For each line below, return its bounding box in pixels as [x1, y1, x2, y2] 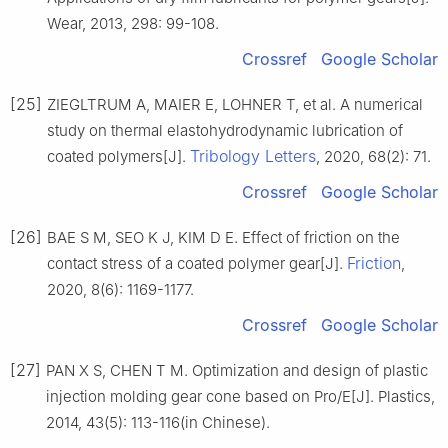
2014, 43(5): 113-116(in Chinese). [46, 412, 270, 432]
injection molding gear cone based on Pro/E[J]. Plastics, [46, 386, 435, 406]
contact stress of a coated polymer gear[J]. [47, 253, 347, 273]
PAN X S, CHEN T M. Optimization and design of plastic [46, 360, 428, 380]
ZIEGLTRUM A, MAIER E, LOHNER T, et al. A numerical [47, 94, 423, 114]
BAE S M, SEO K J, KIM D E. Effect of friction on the [47, 227, 400, 247]
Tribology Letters [190, 145, 316, 166]
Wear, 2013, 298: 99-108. [47, 13, 219, 33]
